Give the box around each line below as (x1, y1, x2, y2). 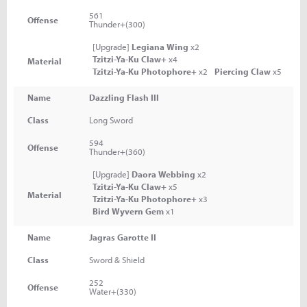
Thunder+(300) (89, 19, 145, 29)
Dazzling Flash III (89, 92, 159, 103)
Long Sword (89, 114, 133, 125)
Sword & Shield (89, 254, 145, 265)
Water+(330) (89, 286, 136, 297)
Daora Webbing (132, 169, 195, 180)
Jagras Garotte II (89, 232, 156, 243)
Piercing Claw (214, 66, 271, 77)
